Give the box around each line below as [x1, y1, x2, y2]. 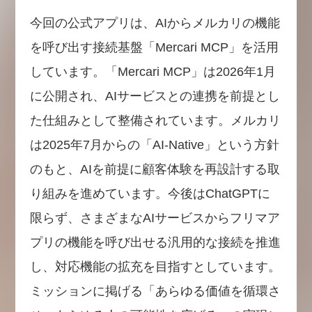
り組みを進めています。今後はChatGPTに [29, 186, 270, 201]
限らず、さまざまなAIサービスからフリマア [29, 210, 280, 225]
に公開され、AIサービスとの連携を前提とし [29, 88, 280, 103]
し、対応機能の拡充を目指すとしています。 [29, 259, 281, 274]
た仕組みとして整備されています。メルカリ [29, 113, 281, 127]
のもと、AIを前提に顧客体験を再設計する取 [29, 162, 280, 176]
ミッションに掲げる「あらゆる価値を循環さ [29, 283, 281, 298]
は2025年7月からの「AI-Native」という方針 [29, 137, 279, 152]
